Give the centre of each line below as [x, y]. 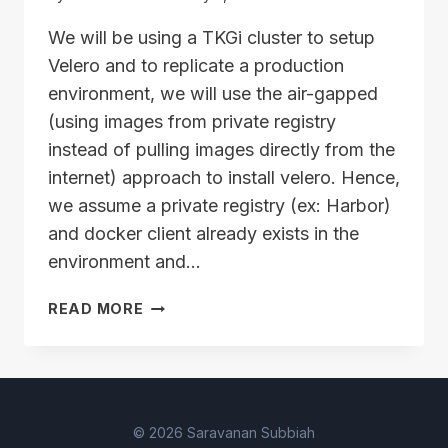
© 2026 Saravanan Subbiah [224, 433]
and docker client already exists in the [203, 234]
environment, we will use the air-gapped [213, 94]
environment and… [124, 262]
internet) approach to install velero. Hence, [224, 178]
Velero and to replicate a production [196, 66]
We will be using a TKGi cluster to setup [211, 38]
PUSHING [179, 420]
